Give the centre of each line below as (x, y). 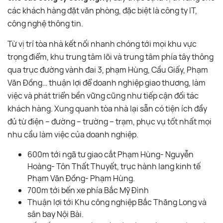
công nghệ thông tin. (45, 23)
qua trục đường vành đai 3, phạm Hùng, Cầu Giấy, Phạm (108, 69)
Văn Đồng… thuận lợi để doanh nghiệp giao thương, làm (107, 82)
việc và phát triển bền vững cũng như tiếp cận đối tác (103, 95)
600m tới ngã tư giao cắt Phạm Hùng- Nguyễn (111, 154)
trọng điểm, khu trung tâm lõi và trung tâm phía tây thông (111, 56)
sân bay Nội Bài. (56, 214)
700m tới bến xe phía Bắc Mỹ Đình (88, 190)
